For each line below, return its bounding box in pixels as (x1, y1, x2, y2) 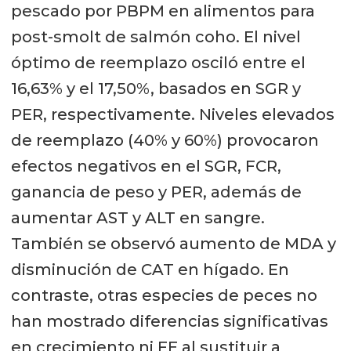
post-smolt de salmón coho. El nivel (10, 27, 301, 46)
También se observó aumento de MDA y (10, 233, 336, 253)
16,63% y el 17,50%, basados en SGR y (10, 78, 301, 98)
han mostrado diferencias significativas (10, 311, 328, 331)
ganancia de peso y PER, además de (10, 182, 302, 201)
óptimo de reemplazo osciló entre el (10, 52, 306, 72)
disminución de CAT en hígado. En (10, 259, 289, 279)
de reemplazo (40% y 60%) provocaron (10, 130, 319, 150)
